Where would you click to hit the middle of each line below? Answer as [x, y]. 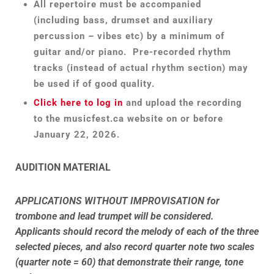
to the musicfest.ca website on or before [128, 119]
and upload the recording [183, 103]
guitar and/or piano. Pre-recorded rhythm [132, 52]
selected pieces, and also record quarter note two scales [135, 246]
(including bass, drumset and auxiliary [124, 20]
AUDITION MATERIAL [63, 167]
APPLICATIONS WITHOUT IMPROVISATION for [117, 201]
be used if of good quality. [94, 84]
